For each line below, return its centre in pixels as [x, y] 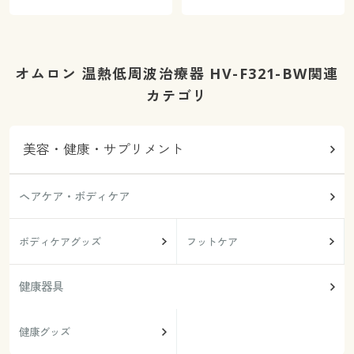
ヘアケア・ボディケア [74, 196]
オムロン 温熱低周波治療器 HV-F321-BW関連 [177, 73]
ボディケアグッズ [60, 241]
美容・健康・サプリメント [104, 149]
